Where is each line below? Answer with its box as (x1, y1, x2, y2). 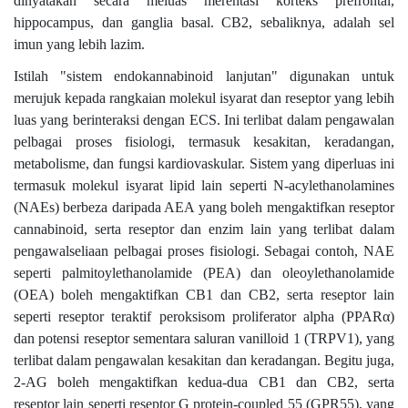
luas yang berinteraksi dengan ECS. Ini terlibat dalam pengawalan (14, 111, 394, 127)
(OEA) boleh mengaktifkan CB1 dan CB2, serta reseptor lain (14, 286, 394, 302)
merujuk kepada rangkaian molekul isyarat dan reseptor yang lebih (14, 89, 394, 106)
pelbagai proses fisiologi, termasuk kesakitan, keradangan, (14, 133, 394, 149)
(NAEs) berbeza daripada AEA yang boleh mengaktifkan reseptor (14, 199, 394, 215)
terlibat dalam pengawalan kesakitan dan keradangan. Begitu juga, (14, 352, 394, 368)
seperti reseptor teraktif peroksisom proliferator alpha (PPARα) (14, 308, 394, 324)
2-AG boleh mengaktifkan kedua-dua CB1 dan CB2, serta (14, 373, 394, 390)
